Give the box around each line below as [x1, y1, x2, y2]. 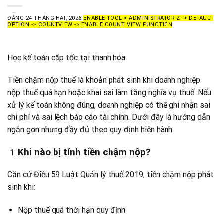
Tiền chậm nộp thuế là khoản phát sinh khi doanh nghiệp [7, 75, 200, 85]
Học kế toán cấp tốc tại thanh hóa [7, 53, 125, 62]
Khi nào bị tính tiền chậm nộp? [17, 146, 151, 158]
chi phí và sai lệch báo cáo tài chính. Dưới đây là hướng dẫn [7, 112, 210, 122]
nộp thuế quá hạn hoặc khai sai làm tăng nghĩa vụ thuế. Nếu [7, 88, 211, 98]
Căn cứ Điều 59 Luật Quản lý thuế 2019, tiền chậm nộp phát [7, 169, 214, 179]
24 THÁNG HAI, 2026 [25, 14, 82, 21]
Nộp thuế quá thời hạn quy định [17, 205, 125, 215]
